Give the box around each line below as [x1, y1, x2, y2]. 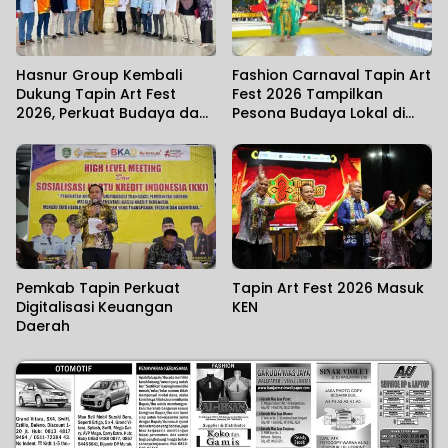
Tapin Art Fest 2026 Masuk [232, 278, 424, 299]
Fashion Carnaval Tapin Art [232, 64, 431, 85]
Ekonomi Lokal [16, 121, 119, 142]
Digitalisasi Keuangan [16, 297, 173, 318]
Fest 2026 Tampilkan [232, 83, 383, 104]
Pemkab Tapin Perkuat [16, 278, 180, 299]
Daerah [16, 316, 70, 337]
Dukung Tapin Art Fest [16, 83, 176, 104]
